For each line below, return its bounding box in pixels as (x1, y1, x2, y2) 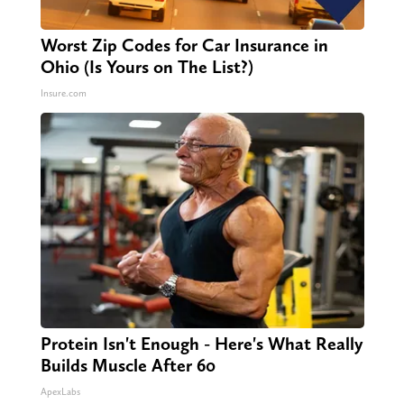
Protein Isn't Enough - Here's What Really (40, 332, 363, 354)
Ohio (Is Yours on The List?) (40, 55, 253, 78)
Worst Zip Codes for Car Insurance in (40, 33, 328, 56)
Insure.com (40, 87, 87, 99)
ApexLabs (40, 385, 80, 398)
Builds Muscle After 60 (40, 353, 216, 376)
